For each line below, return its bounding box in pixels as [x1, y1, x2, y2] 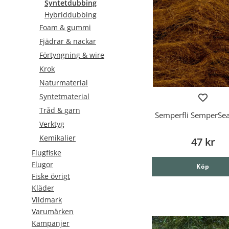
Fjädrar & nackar [39, 36, 96, 46]
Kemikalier [39, 133, 76, 143]
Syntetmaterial [39, 91, 89, 101]
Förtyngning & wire [39, 50, 104, 60]
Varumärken [32, 207, 74, 216]
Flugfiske [32, 148, 61, 157]
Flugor [32, 159, 53, 169]
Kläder [32, 183, 54, 193]
